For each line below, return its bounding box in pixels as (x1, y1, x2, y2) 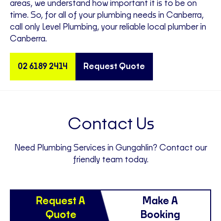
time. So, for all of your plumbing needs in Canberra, (10, 11, 204, 20)
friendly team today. (73, 156, 148, 164)
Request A (36, 196, 85, 207)
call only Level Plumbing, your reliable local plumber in (10, 23, 206, 32)
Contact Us (67, 116, 154, 133)
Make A (143, 196, 178, 207)
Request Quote (83, 63, 145, 71)
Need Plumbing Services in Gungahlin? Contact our (14, 144, 207, 152)
